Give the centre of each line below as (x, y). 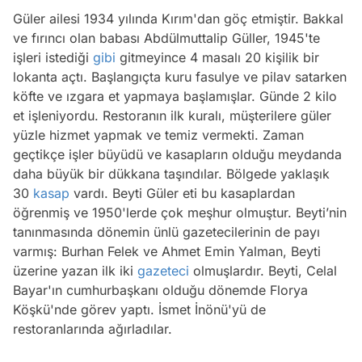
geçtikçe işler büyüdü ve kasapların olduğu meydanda (177, 154)
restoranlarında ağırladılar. (93, 328)
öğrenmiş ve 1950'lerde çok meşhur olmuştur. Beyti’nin (180, 212)
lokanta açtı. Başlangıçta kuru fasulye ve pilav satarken (180, 76)
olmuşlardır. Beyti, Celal (263, 270)
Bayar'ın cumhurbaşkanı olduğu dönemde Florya (160, 290)
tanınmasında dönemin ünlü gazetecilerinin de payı (166, 232)
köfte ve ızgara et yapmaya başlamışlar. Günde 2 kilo (175, 96)
